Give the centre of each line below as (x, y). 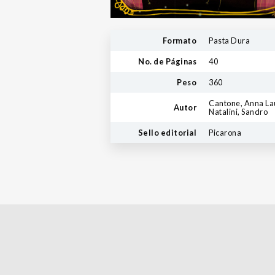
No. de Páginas (167, 62)
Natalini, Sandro (238, 112)
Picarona (225, 133)
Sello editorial (167, 133)
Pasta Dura (229, 41)
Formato (179, 41)
